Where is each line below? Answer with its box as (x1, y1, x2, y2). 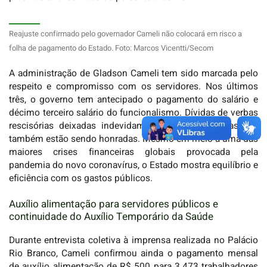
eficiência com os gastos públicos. (9, 171, 153, 185)
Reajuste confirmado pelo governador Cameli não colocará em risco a (9, 28, 242, 40)
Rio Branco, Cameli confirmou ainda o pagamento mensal (9, 247, 258, 261)
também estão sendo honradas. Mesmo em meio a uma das (9, 132, 258, 146)
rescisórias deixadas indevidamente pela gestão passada (9, 119, 258, 133)
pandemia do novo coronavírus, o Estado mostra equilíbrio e (9, 158, 258, 172)
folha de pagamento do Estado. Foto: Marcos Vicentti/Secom (9, 42, 213, 54)
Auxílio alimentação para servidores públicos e (9, 196, 218, 212)
